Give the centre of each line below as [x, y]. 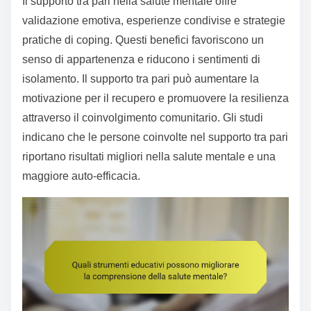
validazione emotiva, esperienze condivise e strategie [154, 20]
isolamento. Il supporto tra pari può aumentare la [141, 78]
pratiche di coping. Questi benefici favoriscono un [143, 40]
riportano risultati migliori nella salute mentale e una [149, 156]
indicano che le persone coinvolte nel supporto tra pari [155, 137]
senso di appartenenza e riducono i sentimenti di [141, 59]
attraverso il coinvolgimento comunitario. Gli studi [143, 117]
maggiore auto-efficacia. [81, 176]
